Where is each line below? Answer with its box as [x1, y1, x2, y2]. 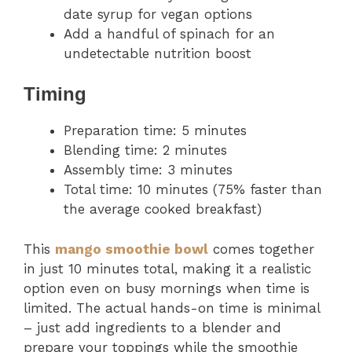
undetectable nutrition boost [64, 45, 251, 61]
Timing [24, 83, 86, 105]
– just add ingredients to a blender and [24, 319, 281, 335]
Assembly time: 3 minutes [64, 162, 233, 178]
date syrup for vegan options [64, 5, 252, 22]
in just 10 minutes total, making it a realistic [24, 260, 311, 277]
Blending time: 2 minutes [64, 142, 227, 159]
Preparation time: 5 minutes [64, 123, 247, 139]
